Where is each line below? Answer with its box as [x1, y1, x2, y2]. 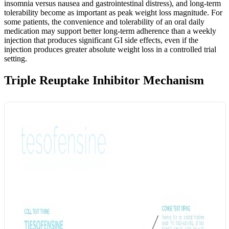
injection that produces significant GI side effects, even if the [4, 35, 198, 44]
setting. [4, 54, 27, 63]
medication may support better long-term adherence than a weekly [4, 26, 216, 35]
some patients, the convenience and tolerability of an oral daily [4, 17, 204, 26]
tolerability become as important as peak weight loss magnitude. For [4, 8, 222, 17]
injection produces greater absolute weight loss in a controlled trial [4, 44, 216, 54]
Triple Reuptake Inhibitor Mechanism [4, 73, 204, 87]
